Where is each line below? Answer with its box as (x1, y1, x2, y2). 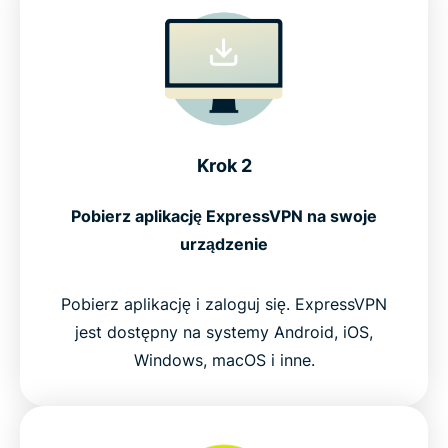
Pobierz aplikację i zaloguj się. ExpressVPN (61, 294, 387, 314)
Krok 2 (196, 155, 252, 176)
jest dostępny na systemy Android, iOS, (75, 322, 373, 342)
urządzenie (180, 234, 268, 254)
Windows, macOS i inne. (133, 350, 315, 370)
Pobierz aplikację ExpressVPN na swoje (71, 206, 377, 226)
